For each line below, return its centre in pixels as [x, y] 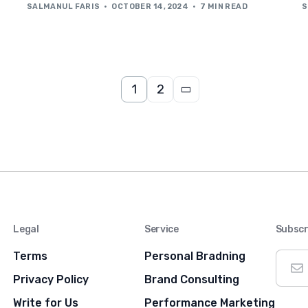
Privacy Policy [51, 279]
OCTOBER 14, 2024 [150, 6]
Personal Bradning [195, 256]
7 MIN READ [224, 6]
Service [162, 229]
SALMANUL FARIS [63, 6]
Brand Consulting [192, 279]
